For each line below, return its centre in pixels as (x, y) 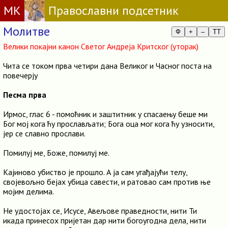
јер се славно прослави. (44, 133)
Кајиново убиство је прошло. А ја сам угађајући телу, (95, 172)
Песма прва (25, 95)
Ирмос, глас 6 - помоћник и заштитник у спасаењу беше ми (105, 114)
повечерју (20, 75)
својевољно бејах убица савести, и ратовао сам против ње (107, 182)
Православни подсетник (113, 10)
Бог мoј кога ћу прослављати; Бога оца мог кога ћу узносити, (109, 124)
